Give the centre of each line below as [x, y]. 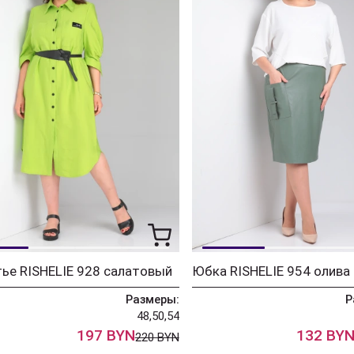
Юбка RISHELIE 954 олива [271, 271]
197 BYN [105, 335]
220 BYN [157, 337]
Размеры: [152, 299]
